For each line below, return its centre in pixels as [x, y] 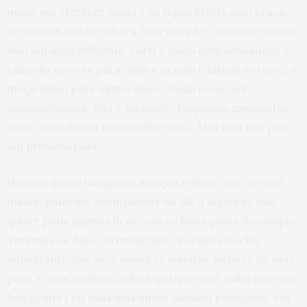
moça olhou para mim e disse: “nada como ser [127, 88]
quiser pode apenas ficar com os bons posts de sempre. [153, 221]
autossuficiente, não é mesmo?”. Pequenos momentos [148, 108]
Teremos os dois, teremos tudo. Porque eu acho [133, 240]
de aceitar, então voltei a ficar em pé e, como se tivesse [152, 31]
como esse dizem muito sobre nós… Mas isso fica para [149, 127]
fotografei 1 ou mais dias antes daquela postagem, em [148, 297]
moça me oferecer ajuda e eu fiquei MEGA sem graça [146, 12]
